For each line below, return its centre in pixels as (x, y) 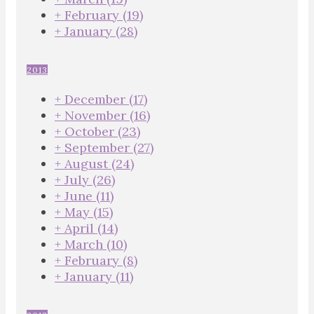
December (97, 99)
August (88, 164)
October (91, 131)
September (99, 148)
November (97, 115)
